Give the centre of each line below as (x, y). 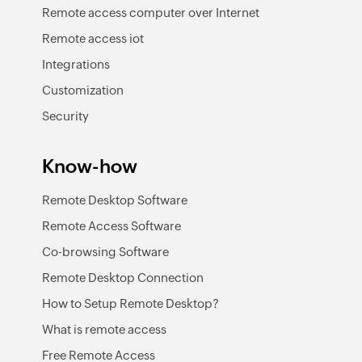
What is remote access (104, 329)
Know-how (90, 166)
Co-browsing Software (105, 252)
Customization (83, 90)
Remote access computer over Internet (151, 13)
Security (65, 116)
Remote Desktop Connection (123, 278)
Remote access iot (93, 38)
